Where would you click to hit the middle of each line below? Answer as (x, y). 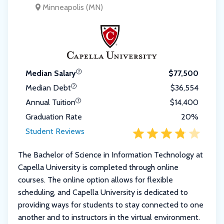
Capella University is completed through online (98, 167)
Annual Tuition (50, 102)
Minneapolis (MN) (73, 7)
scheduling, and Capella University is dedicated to (103, 192)
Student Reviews (55, 131)
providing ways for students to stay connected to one (111, 205)
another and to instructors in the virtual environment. (109, 217)
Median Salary (51, 73)
